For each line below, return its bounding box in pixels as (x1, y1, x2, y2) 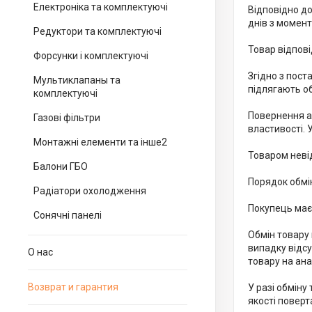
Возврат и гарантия (28, 281, 118, 292)
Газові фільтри (33, 112, 100, 123)
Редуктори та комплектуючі (33, 26, 162, 37)
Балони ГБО (33, 161, 88, 172)
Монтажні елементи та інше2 (33, 136, 167, 148)
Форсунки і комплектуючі (33, 50, 148, 61)
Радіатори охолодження (33, 185, 146, 196)
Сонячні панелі (33, 210, 102, 221)
